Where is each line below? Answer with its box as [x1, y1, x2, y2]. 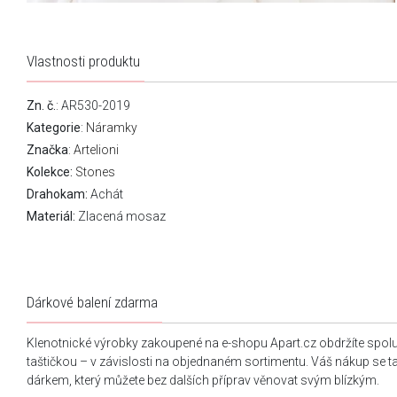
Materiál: [27, 209, 75, 224]
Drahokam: [27, 187, 88, 202]
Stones [75, 165, 115, 180]
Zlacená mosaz [75, 209, 166, 224]
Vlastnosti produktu [27, 52, 140, 71]
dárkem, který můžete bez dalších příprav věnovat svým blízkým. [27, 373, 379, 388]
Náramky [86, 121, 137, 136]
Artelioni [74, 143, 119, 158]
